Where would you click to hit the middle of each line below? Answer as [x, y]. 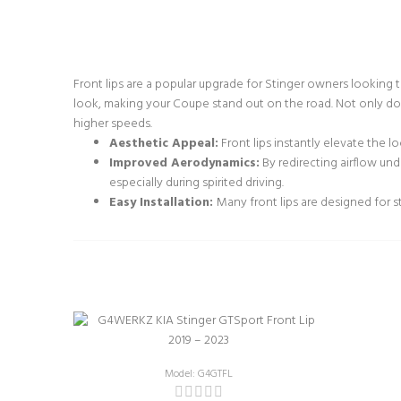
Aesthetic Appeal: [164, 144]
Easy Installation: [163, 203]
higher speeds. [113, 124]
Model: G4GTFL [199, 374]
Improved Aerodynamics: [184, 163]
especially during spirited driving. [196, 183]
